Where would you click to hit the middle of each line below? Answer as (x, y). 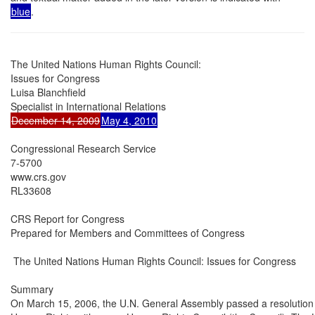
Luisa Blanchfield (48, 92)
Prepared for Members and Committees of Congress (128, 232)
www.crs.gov (38, 176)
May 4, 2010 (129, 120)
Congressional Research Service (83, 148)
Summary (32, 289)
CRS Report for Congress (67, 218)
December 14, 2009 (56, 120)
